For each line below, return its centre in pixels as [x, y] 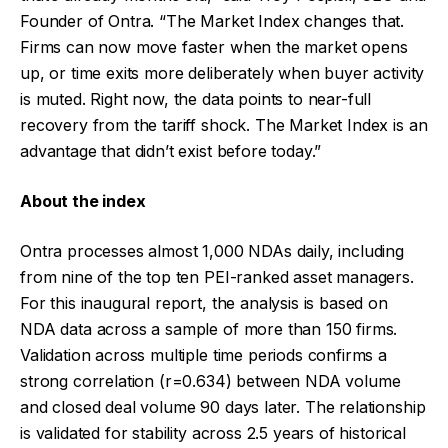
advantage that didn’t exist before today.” [171, 151]
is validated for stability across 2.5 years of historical [213, 433]
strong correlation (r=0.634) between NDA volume [210, 381]
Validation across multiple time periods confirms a [203, 355]
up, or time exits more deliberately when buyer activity [222, 73]
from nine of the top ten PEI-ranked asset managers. [217, 277]
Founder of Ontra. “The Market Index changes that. [212, 21]
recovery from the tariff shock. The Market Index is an [224, 125]
